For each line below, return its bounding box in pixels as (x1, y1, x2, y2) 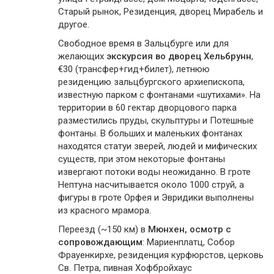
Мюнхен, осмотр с (148, 224, 231, 235)
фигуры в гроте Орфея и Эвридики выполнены (58, 192, 254, 203)
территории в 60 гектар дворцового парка (58, 102, 237, 113)
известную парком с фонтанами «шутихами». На (58, 89, 261, 100)
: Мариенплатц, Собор (143, 237, 235, 248)
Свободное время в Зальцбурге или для (58, 38, 229, 49)
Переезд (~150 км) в (58, 224, 148, 235)
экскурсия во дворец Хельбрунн (106, 51, 251, 62)
